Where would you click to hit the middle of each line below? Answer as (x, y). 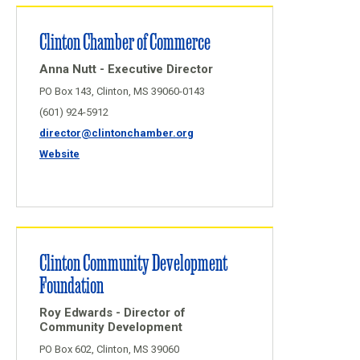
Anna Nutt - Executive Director (126, 69)
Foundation (72, 284)
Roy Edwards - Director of (112, 313)
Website (59, 154)
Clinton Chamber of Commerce (125, 41)
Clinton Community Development (133, 262)
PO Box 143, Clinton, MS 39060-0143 (122, 91)
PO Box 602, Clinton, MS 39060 (109, 349)
